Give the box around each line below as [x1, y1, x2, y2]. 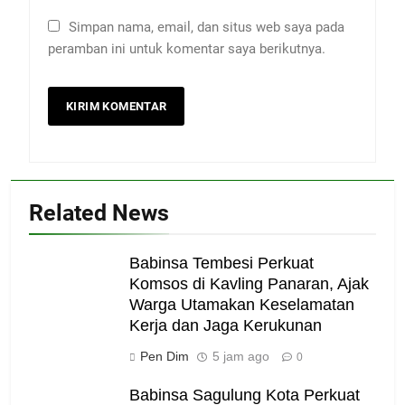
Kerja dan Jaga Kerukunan [129, 316, 322, 334]
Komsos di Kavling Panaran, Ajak [129, 274, 369, 293]
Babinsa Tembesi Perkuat [129, 253, 314, 272]
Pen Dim [140, 348, 189, 363]
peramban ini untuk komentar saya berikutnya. [48, 40, 325, 57]
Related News [29, 199, 169, 226]
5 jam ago [212, 348, 269, 363]
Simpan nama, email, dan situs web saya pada [69, 18, 344, 35]
